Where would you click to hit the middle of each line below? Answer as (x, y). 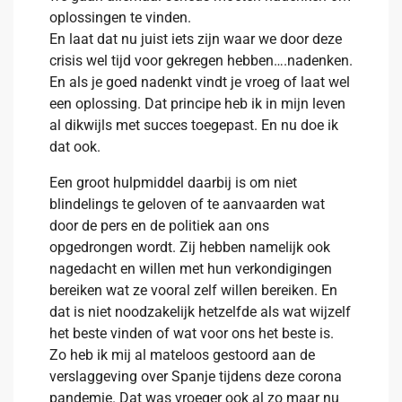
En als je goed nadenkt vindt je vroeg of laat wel (200, 82)
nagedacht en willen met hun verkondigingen (191, 269)
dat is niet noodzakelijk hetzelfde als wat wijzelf (200, 312)
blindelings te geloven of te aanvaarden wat (187, 204)
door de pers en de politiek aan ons (159, 226)
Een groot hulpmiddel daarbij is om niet (173, 183)
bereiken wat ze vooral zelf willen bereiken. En (193, 290)
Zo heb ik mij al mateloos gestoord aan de (182, 355)
